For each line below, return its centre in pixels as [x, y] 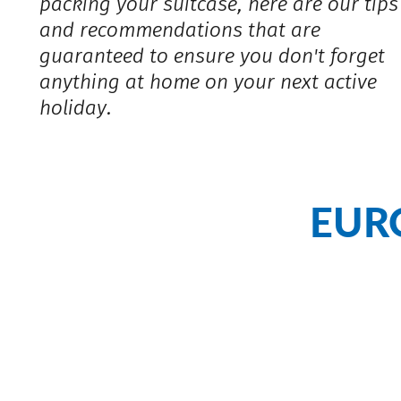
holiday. [76, 107]
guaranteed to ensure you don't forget [213, 55]
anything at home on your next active [209, 81]
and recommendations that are [180, 30]
